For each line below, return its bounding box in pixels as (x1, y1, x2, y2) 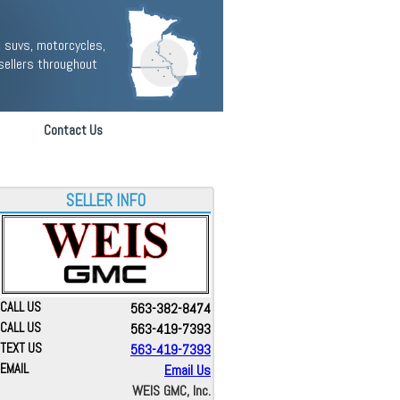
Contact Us (44, 121, 103, 138)
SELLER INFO (65, 190, 146, 212)
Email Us (164, 361, 211, 379)
